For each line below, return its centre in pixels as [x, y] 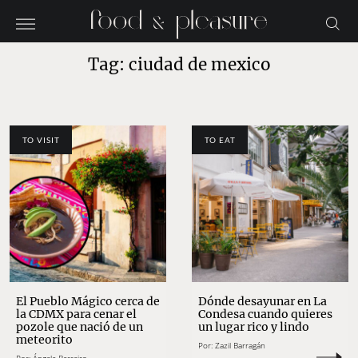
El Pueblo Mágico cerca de [88, 302]
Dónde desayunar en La [263, 302]
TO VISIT [41, 139]
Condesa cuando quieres [265, 314]
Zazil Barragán [240, 346]
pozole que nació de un [80, 327]
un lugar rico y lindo [254, 327]
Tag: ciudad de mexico [179, 65]
